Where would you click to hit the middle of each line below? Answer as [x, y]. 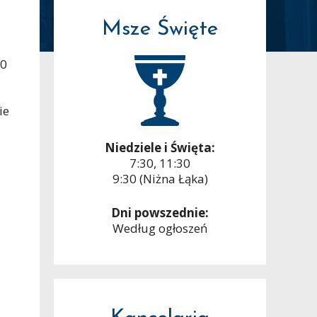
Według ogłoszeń [160, 228]
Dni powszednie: [160, 212]
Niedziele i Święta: [160, 148]
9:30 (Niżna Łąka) [160, 179]
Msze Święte [160, 30]
